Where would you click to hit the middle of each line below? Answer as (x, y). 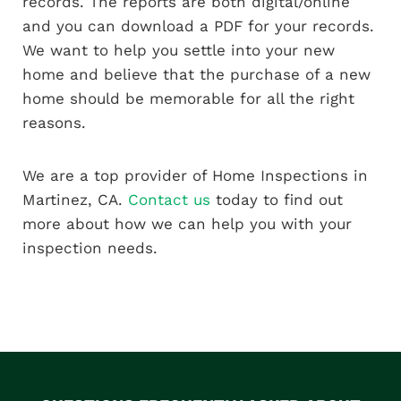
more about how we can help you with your (187, 223)
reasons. (54, 122)
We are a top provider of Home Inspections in (195, 175)
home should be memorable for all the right (188, 98)
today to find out (277, 199)
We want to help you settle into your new (179, 50)
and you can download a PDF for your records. (198, 26)
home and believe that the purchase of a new (196, 74)
